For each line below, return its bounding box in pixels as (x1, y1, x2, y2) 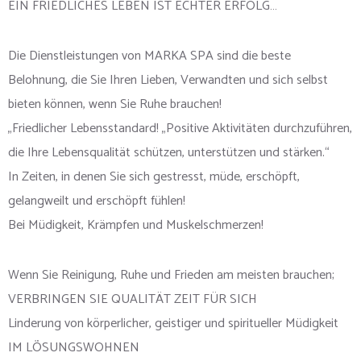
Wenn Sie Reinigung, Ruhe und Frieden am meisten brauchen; (8, 264, 334, 287)
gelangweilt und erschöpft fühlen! (8, 190, 185, 213)
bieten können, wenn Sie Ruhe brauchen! (8, 93, 222, 116)
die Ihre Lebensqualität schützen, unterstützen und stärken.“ (8, 142, 330, 164)
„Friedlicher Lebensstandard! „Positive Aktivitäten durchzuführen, (8, 118, 352, 140)
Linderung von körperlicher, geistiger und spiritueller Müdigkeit (8, 313, 338, 335)
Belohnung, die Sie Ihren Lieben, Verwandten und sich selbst (8, 69, 328, 92)
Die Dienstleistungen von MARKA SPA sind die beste (8, 45, 291, 68)
